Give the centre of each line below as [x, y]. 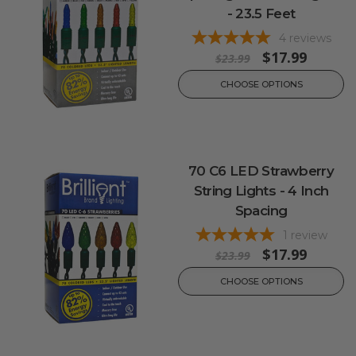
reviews [310, 38]
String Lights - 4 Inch [261, 191]
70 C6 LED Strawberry [261, 171]
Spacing [261, 211]
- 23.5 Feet [261, 13]
